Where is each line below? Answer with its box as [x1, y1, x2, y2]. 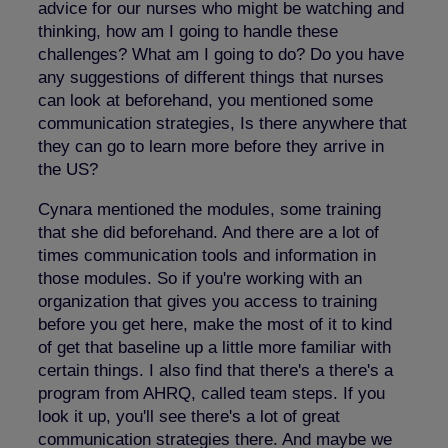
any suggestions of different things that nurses [38, 67, 384, 87]
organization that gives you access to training [38, 291, 377, 311]
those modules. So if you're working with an [38, 268, 362, 288]
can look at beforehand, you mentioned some [38, 90, 373, 110]
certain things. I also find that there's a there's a [38, 360, 393, 380]
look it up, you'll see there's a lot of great [38, 406, 340, 426]
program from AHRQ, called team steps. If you [38, 383, 385, 403]
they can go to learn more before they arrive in [38, 136, 384, 156]
